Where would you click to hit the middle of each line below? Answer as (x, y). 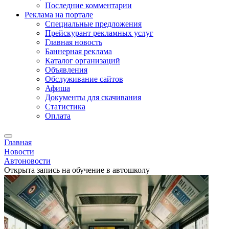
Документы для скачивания (93, 97)
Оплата (58, 116)
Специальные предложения (93, 24)
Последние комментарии (88, 5)
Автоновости (27, 161)
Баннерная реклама (78, 51)
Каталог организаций (83, 61)
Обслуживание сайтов (84, 79)
